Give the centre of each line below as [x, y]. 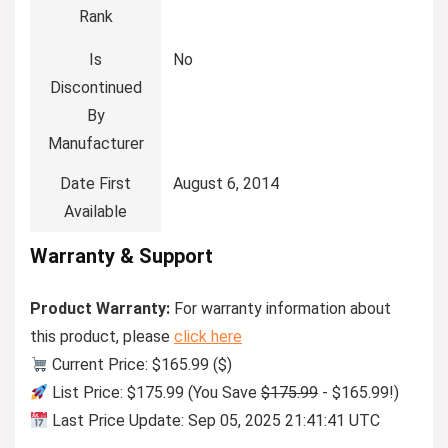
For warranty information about [280, 309]
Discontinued [95, 88]
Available [95, 212]
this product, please [102, 337]
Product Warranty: [100, 309]
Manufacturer [95, 144]
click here [208, 337]
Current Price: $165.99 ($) [140, 365]
